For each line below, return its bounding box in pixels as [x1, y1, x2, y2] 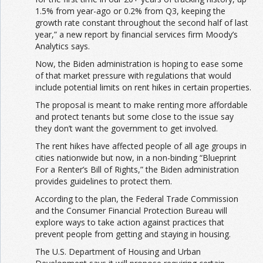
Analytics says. [35, 40, 90, 52]
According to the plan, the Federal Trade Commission [35, 193, 238, 204]
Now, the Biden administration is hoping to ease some [35, 58, 243, 69]
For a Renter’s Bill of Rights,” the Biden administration [35, 163, 239, 175]
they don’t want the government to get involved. [35, 122, 218, 134]
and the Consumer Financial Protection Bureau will [35, 204, 227, 216]
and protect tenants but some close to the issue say [35, 110, 234, 122]
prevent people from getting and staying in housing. [35, 228, 231, 240]
